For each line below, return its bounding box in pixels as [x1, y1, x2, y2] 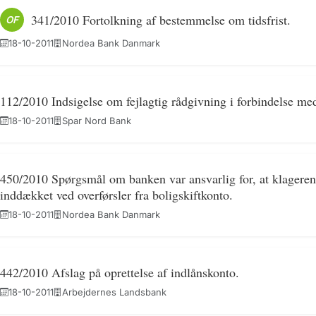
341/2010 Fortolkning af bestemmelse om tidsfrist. [30, 11, 291, 28]
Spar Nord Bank [61, 115, 131, 126]
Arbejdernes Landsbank [61, 286, 166, 298]
